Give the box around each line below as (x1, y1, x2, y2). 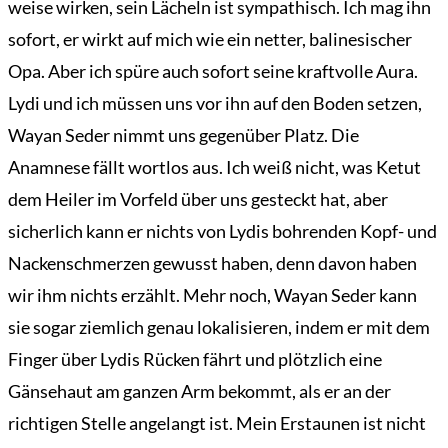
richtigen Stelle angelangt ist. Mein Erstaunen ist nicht (8, 412, 426, 435)
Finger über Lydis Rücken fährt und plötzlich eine (8, 348, 382, 371)
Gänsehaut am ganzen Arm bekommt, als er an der (8, 380, 391, 403)
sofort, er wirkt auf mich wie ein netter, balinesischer (8, 28, 412, 51)
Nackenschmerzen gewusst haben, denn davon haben (8, 252, 417, 275)
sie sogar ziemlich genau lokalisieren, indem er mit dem (8, 316, 430, 339)
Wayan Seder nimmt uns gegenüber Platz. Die (8, 124, 359, 147)
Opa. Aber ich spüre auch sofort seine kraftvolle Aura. (8, 60, 418, 83)
